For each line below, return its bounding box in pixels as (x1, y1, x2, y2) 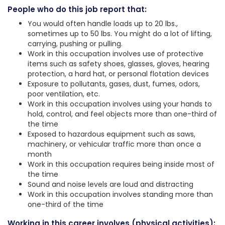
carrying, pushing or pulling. (28, 39, 123, 49)
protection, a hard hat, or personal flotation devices (28, 69, 209, 79)
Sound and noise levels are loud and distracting (28, 179, 193, 190)
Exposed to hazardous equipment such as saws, (28, 129, 195, 140)
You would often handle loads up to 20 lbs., (28, 19, 178, 29)
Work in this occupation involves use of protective (28, 49, 203, 59)
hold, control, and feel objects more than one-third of (28, 109, 217, 120)
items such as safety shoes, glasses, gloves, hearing (28, 59, 209, 69)
